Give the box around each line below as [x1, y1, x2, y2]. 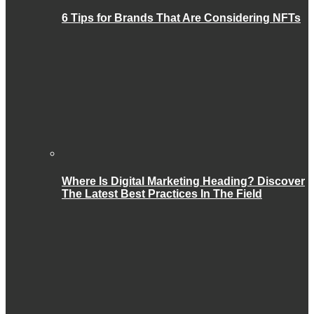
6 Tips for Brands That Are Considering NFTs [62, 12, 301, 25]
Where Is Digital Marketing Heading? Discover [62, 175, 305, 187]
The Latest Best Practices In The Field [62, 187, 262, 200]
